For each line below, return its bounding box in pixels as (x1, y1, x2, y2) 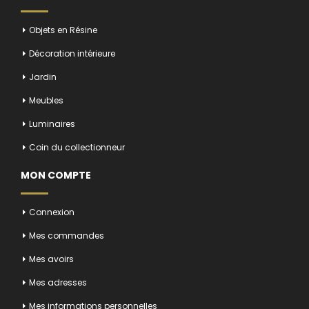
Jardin (29, 70, 57, 83)
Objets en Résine (29, 23, 97, 36)
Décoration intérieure (29, 47, 115, 59)
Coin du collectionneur (29, 141, 125, 153)
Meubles (29, 94, 63, 106)
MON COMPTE (21, 168, 91, 182)
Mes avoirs (29, 252, 74, 265)
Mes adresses (29, 276, 87, 288)
